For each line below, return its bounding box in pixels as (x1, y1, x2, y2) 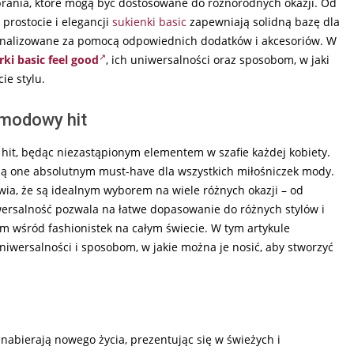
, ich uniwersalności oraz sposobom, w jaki (106, 52, 330, 68)
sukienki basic (112, 14, 186, 30)
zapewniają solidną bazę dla (186, 14, 340, 30)
